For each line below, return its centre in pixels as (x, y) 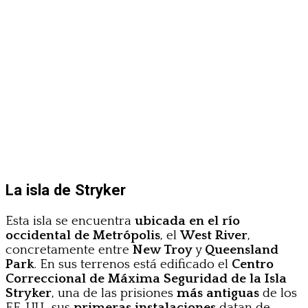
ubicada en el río (187, 221)
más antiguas (218, 294)
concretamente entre (69, 250)
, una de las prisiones (114, 294)
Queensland (242, 250)
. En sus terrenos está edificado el (133, 265)
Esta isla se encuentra (70, 221)
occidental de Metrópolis (83, 236)
